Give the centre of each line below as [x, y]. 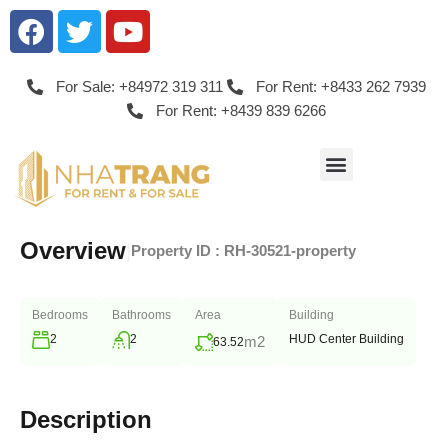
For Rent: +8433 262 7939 [340, 87]
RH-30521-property [290, 251]
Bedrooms [60, 315]
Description [86, 420]
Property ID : [177, 251]
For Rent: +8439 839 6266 [240, 111]
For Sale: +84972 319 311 [139, 87]
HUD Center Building [346, 339]
